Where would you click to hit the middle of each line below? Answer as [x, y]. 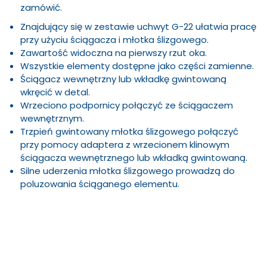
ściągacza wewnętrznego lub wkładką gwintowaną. [134, 158]
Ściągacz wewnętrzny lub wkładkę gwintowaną [123, 79]
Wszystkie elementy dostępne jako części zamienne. [137, 66]
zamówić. [41, 7]
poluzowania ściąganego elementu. [100, 184]
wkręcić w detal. [55, 92]
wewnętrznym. [52, 118]
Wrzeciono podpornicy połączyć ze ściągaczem [127, 105]
